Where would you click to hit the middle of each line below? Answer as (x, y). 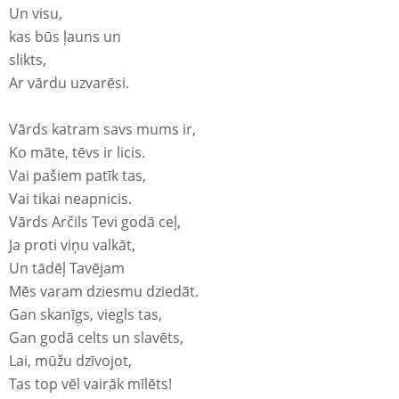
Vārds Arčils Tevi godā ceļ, (95, 222)
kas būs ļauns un (65, 37)
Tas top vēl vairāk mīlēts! (90, 384)
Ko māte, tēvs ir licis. (77, 153)
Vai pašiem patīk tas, (77, 176)
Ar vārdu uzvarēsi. (69, 83)
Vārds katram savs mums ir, (102, 130)
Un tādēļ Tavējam (67, 269)
